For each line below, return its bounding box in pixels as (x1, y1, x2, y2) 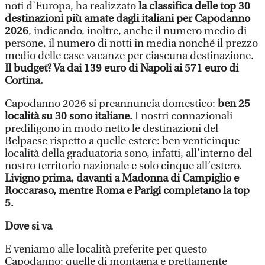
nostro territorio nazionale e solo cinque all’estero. (5, 160, 242, 172)
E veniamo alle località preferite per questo (5, 243, 207, 256)
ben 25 (215, 98, 250, 110)
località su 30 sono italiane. (5, 110, 135, 122)
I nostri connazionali (135, 110, 232, 122)
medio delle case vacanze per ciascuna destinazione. (5, 50, 254, 62)
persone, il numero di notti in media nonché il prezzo (5, 37, 258, 50)
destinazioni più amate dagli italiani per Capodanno (5, 12, 250, 25)
